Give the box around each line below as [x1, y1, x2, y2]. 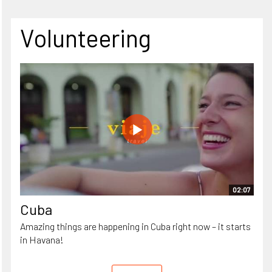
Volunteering [20, 22, 151, 52]
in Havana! [20, 233, 64, 245]
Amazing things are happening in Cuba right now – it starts [20, 220, 251, 232]
